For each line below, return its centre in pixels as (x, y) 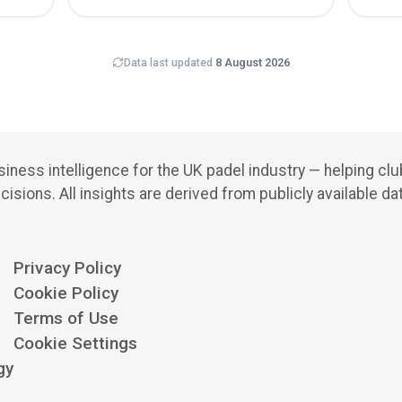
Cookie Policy (66, 293)
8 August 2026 (253, 62)
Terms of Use (66, 319)
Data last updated (168, 62)
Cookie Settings (75, 344)
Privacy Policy (67, 268)
